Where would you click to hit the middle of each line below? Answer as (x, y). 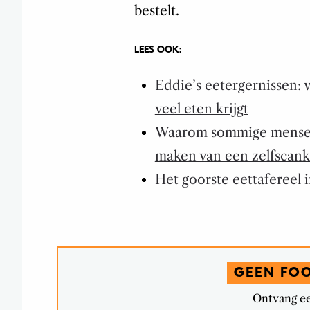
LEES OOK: (157, 49)
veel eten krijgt (201, 109)
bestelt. (156, 10)
